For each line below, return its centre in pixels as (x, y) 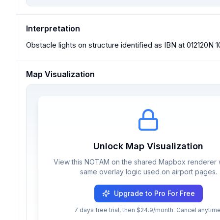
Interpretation (53, 28)
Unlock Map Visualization (148, 146)
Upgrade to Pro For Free (154, 193)
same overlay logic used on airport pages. (148, 172)
